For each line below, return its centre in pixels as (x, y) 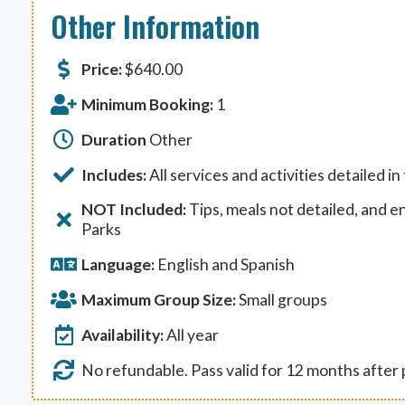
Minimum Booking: (147, 104)
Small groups (281, 299)
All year (191, 334)
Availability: (122, 334)
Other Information (155, 26)
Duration (113, 139)
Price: (101, 69)
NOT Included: (133, 210)
